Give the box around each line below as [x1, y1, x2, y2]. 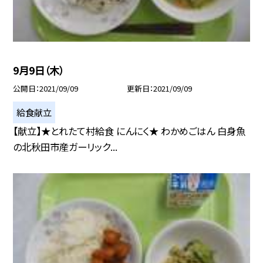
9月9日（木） [13, 63, 65, 78]
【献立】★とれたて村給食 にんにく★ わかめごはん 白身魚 [13, 123, 246, 138]
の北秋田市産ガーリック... [13, 139, 118, 154]
